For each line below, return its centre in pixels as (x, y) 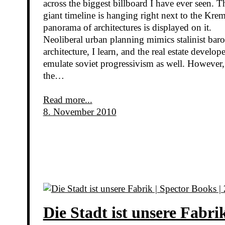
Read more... (68, 100)
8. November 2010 (80, 112)
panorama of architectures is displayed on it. (127, 28)
